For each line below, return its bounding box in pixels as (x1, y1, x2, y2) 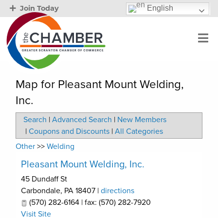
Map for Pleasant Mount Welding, (16, 77, 184, 91)
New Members (117, 115, 166, 125)
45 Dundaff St (21, 174, 67, 184)
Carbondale (21, 186, 60, 196)
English (145, 3, 173, 12)
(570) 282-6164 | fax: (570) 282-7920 (27, 198, 151, 207)
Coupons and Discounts (29, 127, 109, 136)
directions (101, 186, 134, 196)
